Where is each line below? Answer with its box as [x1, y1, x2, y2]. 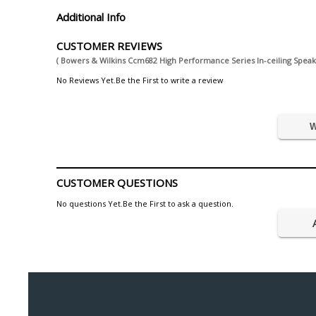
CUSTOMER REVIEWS [56, 39, 162, 54]
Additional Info [56, 10, 126, 25]
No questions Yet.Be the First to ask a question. [56, 198, 233, 209]
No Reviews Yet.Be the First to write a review [56, 75, 223, 86]
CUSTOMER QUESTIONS [56, 176, 178, 190]
